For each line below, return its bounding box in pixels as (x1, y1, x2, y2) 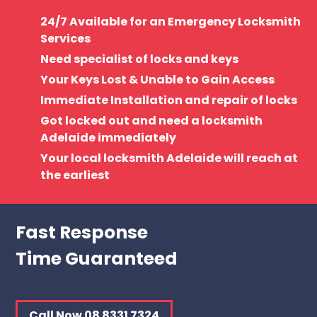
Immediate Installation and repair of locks (40, 92, 298, 109)
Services (40, 30, 91, 47)
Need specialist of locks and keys (40, 51, 239, 68)
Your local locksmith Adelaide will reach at (40, 150, 299, 167)
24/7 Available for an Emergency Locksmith (40, 13, 301, 30)
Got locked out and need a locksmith (40, 113, 263, 129)
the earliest (40, 167, 110, 184)
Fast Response (16, 220, 149, 246)
